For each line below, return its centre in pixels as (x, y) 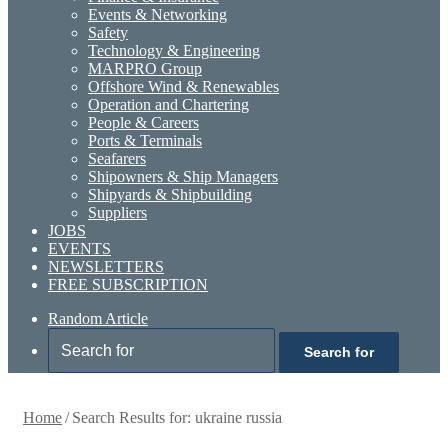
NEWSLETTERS (106, 266)
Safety (108, 32)
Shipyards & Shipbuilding (170, 194)
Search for (339, 351)
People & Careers (143, 122)
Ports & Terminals (145, 140)
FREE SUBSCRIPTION (128, 284)
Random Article (98, 318)
